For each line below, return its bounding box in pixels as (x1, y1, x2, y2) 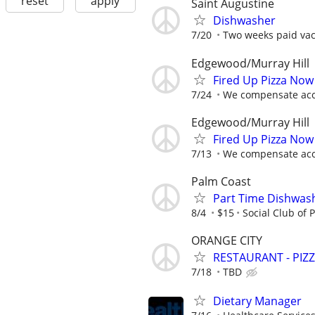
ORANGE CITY (191, 233, 262, 249)
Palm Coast (191, 173, 251, 189)
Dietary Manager (213, 293, 302, 309)
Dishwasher (213, 13, 276, 29)
